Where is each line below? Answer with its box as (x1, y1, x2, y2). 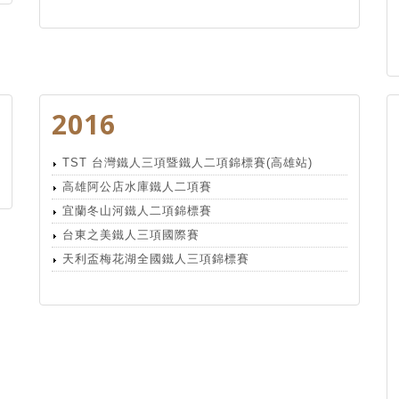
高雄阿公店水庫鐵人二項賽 (62, 180, 212, 193)
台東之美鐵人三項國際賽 (62, 228, 199, 241)
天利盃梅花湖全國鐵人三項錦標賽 (62, 252, 249, 265)
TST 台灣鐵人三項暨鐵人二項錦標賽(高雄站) (62, 156, 313, 169)
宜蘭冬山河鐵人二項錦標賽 (62, 204, 212, 217)
